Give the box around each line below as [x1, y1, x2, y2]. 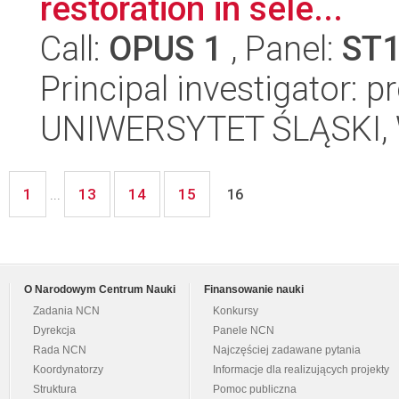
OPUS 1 [109, 28, 223, 69]
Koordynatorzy [33, 364, 103, 376]
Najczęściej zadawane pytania [213, 345, 361, 356]
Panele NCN [213, 325, 274, 337]
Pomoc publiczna [213, 384, 297, 395]
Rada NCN [33, 345, 86, 356]
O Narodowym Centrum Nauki [24, 284, 175, 296]
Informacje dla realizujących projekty [213, 364, 389, 376]
